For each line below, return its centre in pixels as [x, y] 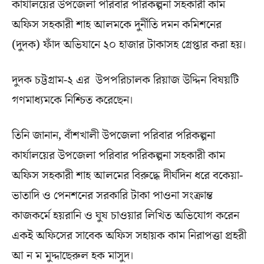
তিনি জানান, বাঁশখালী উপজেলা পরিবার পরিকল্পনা [113, 135]
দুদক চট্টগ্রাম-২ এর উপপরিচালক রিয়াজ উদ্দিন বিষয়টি [125, 80]
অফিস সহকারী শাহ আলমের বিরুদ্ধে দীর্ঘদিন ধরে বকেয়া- [127, 175]
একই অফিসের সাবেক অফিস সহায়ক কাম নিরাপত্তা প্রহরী [129, 235]
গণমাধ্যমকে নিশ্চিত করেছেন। [73, 100]
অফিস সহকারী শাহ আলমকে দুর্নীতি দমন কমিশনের [117, 24]
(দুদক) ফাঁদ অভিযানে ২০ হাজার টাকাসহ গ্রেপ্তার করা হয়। [129, 44]
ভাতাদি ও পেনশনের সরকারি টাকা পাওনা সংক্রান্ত [112, 195]
